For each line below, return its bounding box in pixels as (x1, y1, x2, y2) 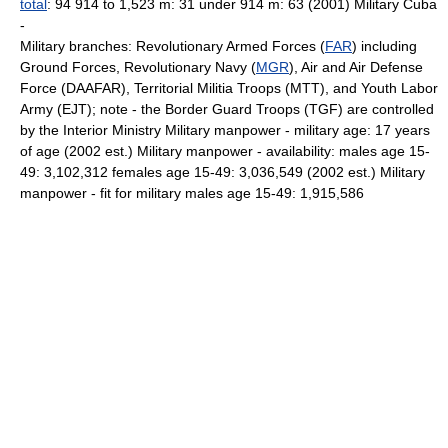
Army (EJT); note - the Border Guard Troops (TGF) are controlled (20, 101, 434, 117)
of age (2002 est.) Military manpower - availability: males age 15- (20, 143, 430, 159)
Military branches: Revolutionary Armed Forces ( (20, 38, 325, 54)
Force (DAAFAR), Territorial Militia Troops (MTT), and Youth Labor (20, 80, 438, 96)
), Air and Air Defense (289, 59, 423, 75)
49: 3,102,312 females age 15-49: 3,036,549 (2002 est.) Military (20, 164, 425, 180)
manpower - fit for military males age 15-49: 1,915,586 (20, 185, 364, 201)
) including (352, 38, 417, 54)
